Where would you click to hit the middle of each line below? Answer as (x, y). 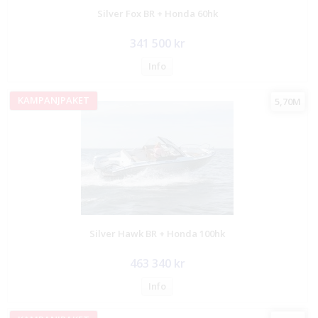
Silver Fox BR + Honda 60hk (157, 13)
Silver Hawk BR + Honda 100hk (158, 233)
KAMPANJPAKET (54, 100)
